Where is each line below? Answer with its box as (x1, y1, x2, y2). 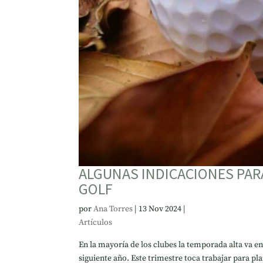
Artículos (79, 217, 113, 228)
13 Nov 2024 (139, 203, 182, 214)
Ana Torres (93, 203, 133, 214)
